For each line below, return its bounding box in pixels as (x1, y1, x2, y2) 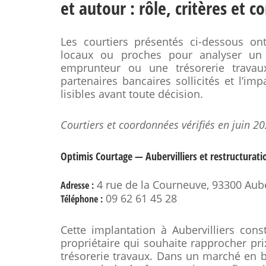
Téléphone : (61, 192, 103, 205)
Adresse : (61, 179, 94, 192)
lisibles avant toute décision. (61, 87, 203, 101)
